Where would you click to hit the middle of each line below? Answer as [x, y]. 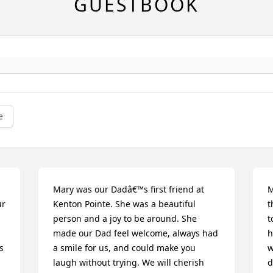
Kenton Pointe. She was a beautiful [125, 204]
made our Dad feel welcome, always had [136, 233]
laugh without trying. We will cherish [129, 262]
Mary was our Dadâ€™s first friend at [129, 189]
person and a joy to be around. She [125, 218]
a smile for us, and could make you [125, 247]
